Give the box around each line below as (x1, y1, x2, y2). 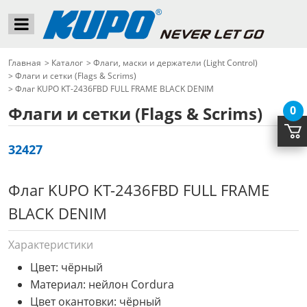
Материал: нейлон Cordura (30, 277, 174, 292)
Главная (8, 57, 41, 69)
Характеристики (8, 237, 93, 252)
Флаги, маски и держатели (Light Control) (93, 57, 258, 69)
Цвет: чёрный (30, 260, 103, 275)
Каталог (51, 57, 83, 69)
